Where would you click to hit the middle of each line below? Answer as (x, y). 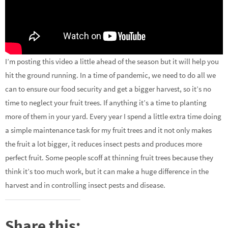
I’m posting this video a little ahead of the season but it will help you (112, 62)
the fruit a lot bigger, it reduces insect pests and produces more (104, 144)
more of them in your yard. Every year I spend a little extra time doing (113, 117)
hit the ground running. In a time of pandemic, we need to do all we (110, 75)
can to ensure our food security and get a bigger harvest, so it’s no (108, 89)
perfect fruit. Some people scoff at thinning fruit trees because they (109, 158)
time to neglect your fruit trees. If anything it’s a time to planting (106, 103)
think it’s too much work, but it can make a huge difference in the (107, 172)
